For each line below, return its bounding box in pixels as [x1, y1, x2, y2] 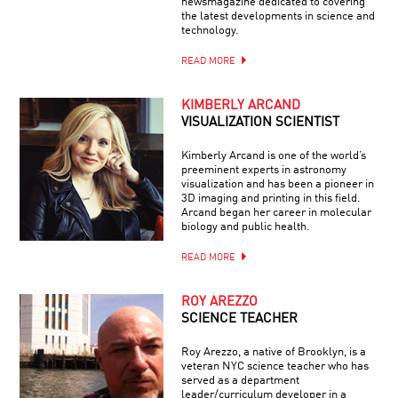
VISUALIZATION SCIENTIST [180, 115, 339, 130]
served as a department [180, 374, 299, 386]
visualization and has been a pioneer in [180, 178, 374, 190]
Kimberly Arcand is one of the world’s [180, 149, 366, 162]
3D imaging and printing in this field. [180, 192, 361, 204]
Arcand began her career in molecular [180, 206, 371, 219]
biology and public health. [180, 220, 310, 233]
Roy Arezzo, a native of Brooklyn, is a [180, 346, 366, 358]
